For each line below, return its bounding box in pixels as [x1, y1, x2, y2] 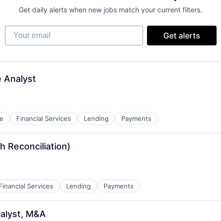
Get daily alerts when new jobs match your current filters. [19, 5, 202, 14]
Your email [4, 25, 44, 35]
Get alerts [163, 31, 200, 40]
